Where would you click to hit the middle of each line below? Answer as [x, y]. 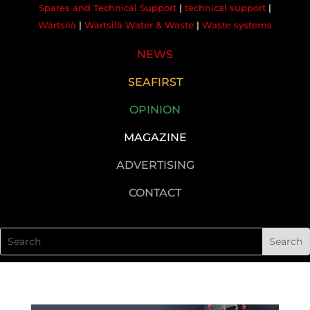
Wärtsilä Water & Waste [139, 25]
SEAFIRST [155, 82]
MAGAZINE [155, 137]
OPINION [155, 110]
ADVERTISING [155, 165]
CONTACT [155, 193]
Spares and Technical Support [107, 8]
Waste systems [237, 25]
